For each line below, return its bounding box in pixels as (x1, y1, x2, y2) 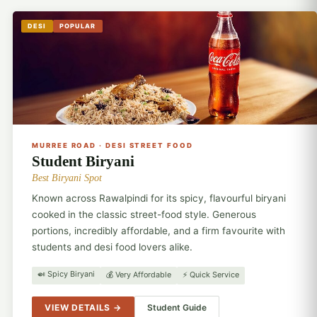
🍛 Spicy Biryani (38, 268, 96, 279)
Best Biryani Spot (32, 171, 103, 183)
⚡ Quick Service (183, 269, 240, 279)
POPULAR (59, 22, 96, 30)
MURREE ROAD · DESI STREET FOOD (32, 141, 193, 149)
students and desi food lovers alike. (32, 241, 193, 253)
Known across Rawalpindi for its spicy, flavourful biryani (32, 192, 287, 204)
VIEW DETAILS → (45, 302, 122, 313)
